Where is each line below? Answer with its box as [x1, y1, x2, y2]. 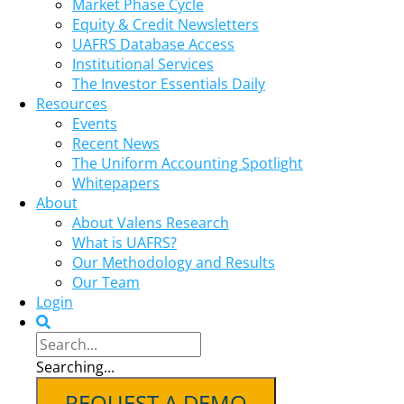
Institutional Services [72, 54, 214, 74]
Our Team [72, 272, 140, 292]
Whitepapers [72, 173, 160, 193]
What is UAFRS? [72, 233, 177, 252]
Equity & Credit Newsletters [72, 14, 259, 34]
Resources [36, 94, 107, 114]
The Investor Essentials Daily [72, 74, 265, 94]
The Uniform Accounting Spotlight [72, 153, 303, 173]
